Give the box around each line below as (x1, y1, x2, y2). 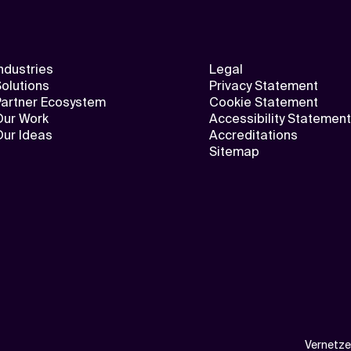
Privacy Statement (208, 77, 318, 94)
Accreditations (208, 126, 298, 143)
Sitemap (208, 143, 259, 160)
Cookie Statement (208, 93, 318, 110)
